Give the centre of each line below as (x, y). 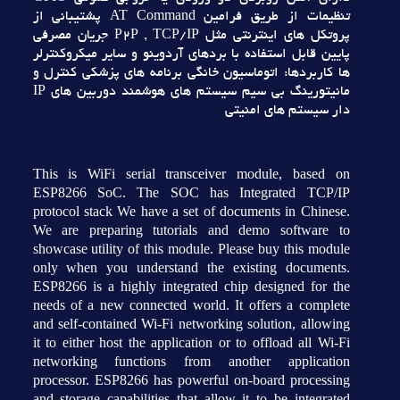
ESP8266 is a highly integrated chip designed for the (191, 286)
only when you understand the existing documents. (191, 267)
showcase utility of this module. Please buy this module (191, 249)
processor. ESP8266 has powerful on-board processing (191, 380)
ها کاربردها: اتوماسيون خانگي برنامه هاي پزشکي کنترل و (191, 73)
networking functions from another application (191, 361)
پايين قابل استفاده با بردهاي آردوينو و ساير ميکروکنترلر (191, 54)
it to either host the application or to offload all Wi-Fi (191, 342)
